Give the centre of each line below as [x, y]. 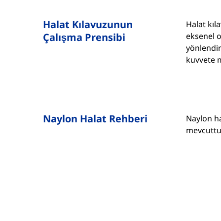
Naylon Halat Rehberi [95, 119]
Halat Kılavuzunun [88, 25]
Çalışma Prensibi [84, 37]
